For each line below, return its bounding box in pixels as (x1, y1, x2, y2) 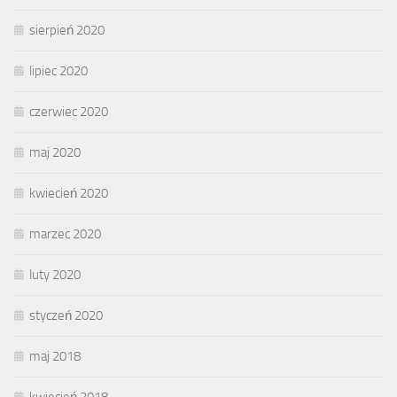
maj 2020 (29, 144, 81, 161)
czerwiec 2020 (29, 104, 108, 121)
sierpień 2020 (29, 22, 105, 39)
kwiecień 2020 (29, 185, 108, 202)
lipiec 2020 (29, 63, 88, 80)
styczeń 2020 (29, 307, 103, 324)
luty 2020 (29, 267, 81, 284)
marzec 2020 (29, 226, 101, 243)
